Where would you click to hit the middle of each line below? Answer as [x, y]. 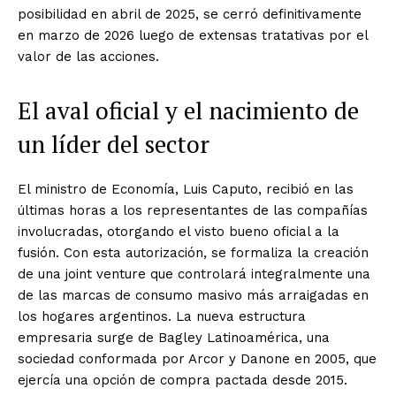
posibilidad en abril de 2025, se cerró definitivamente [190, 14]
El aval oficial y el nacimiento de [188, 110]
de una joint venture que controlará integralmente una [194, 274]
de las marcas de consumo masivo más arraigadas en [193, 295]
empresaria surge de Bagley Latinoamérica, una [174, 337]
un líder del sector [114, 144]
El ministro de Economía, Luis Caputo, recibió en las [186, 189]
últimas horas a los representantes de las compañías [193, 210]
